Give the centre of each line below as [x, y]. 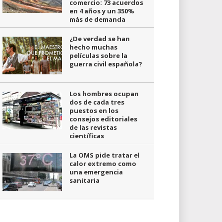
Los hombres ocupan [104, 94]
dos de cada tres [97, 102]
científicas [86, 136]
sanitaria [84, 180]
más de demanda [97, 19]
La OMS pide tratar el [104, 155]
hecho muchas [93, 47]
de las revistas [93, 127]
